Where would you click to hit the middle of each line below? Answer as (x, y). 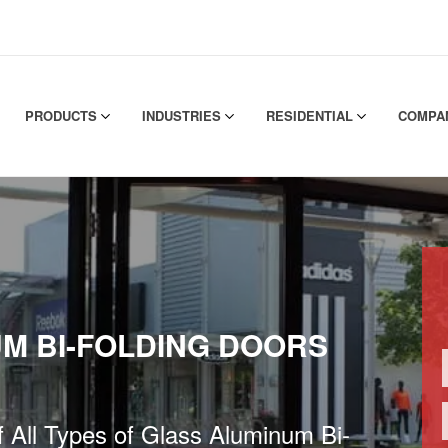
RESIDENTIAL (311, 115)
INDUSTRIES (183, 115)
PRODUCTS (63, 115)
